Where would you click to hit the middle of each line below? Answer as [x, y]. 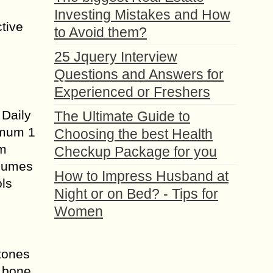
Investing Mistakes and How [142, 15]
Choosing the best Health [133, 134]
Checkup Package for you [136, 152]
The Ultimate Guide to [122, 116]
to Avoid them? [101, 32]
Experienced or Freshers [132, 92]
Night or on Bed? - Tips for [136, 194]
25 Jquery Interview [116, 57]
